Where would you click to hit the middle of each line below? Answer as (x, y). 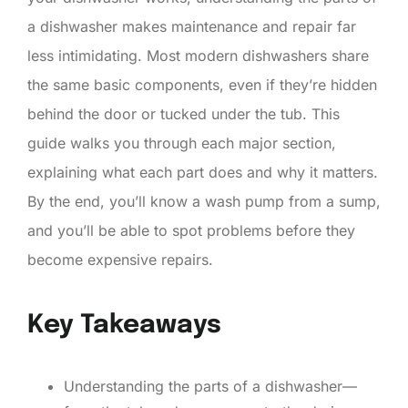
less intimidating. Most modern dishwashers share (198, 55)
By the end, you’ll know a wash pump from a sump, (204, 201)
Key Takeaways (124, 325)
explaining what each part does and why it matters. (203, 172)
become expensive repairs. (120, 259)
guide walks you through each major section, (182, 143)
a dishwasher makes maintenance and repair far (192, 26)
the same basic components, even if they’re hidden (202, 84)
